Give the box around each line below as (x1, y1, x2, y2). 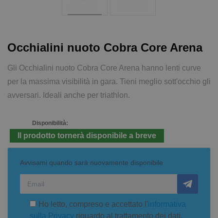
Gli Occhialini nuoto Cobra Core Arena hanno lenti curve (7, 63, 201, 72)
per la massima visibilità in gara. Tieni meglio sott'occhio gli (7, 77, 211, 86)
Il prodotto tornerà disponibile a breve (18, 131, 156, 140)
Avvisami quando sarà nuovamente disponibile (20, 158, 163, 166)
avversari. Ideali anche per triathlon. (7, 91, 130, 99)
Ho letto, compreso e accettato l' (38, 200, 148, 208)
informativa (148, 200, 186, 208)
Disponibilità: (32, 119, 68, 127)
